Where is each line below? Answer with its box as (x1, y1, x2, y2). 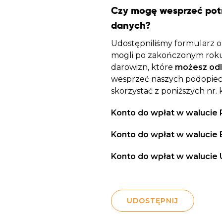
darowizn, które (111, 62, 175, 72)
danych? (111, 19, 151, 32)
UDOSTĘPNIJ (126, 196, 178, 205)
